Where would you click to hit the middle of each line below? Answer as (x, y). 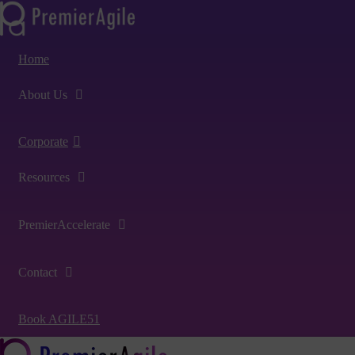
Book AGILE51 (59, 319)
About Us (44, 94)
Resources (46, 177)
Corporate (43, 141)
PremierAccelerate (66, 224)
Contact (39, 272)
